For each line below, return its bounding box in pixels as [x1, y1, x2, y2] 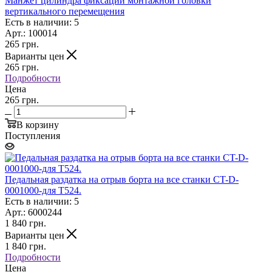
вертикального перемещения [5, 5, 124, 16]
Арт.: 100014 [5, 27, 57, 38]
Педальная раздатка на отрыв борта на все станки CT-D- [5, 174, 239, 185]
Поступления [5, 130, 60, 141]
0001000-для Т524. [5, 185, 81, 195]
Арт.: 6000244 [5, 206, 62, 217]
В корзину [16, 119, 59, 130]
